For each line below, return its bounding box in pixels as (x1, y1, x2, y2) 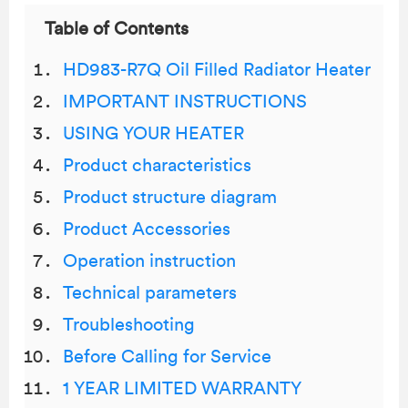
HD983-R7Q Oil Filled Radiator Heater (63, 61, 371, 79)
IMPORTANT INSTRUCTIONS (63, 93, 307, 111)
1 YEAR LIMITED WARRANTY (63, 380, 301, 398)
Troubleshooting (63, 316, 195, 334)
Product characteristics (63, 157, 251, 175)
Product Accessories (63, 220, 230, 239)
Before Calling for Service (63, 348, 271, 366)
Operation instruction (63, 252, 236, 270)
